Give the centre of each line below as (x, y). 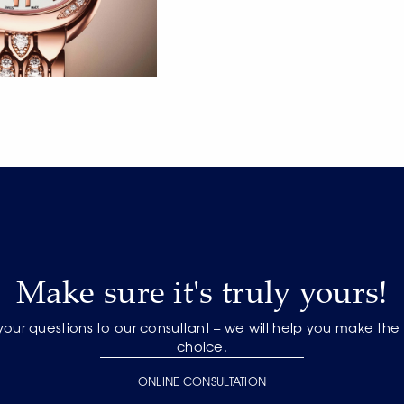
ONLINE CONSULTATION (202, 383)
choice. (202, 348)
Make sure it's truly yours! (202, 291)
